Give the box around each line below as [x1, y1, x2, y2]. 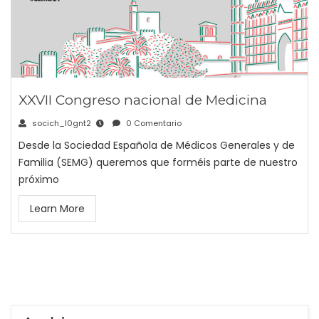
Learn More [30, 202, 85, 216]
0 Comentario [124, 117, 182, 130]
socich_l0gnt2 [30, 117, 91, 130]
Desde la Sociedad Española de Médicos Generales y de [19, 138, 295, 153]
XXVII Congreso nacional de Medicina [19, 92, 267, 109]
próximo [19, 172, 59, 187]
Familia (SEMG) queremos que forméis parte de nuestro [19, 155, 298, 170]
